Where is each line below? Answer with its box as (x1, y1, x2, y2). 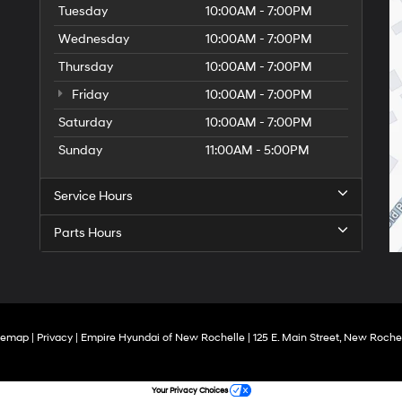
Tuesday (58, 4, 108, 19)
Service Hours (54, 188, 133, 204)
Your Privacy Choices (151, 385, 230, 396)
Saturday (58, 115, 112, 130)
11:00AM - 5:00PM (205, 143, 310, 158)
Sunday (58, 143, 102, 158)
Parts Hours (54, 225, 122, 240)
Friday (69, 87, 109, 102)
